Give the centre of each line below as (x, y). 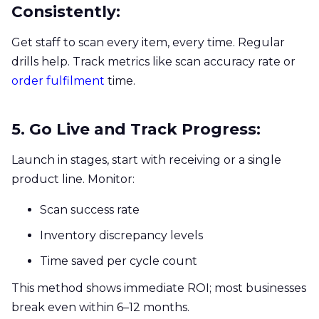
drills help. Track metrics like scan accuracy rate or (153, 61)
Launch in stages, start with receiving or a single (146, 159)
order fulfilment (58, 80)
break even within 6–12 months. (100, 307)
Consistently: (66, 11)
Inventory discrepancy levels (121, 235)
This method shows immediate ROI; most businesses (159, 288)
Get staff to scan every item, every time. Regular (148, 42)
